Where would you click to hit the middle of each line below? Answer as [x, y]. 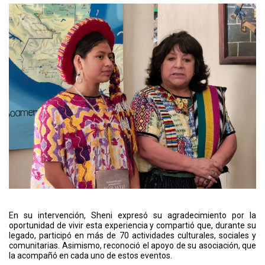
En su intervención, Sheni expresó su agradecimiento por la [132, 215]
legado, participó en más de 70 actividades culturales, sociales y [132, 235]
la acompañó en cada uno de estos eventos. [91, 256]
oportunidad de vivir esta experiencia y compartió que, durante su [132, 225]
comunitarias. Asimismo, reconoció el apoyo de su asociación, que [132, 245]
